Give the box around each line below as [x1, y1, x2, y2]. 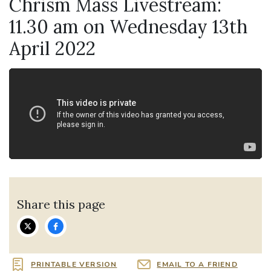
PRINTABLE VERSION [31, 259, 117, 269]
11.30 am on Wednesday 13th [9, 15, 247, 39]
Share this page [17, 196, 106, 212]
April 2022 [9, 37, 96, 60]
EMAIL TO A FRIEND [157, 259, 238, 269]
